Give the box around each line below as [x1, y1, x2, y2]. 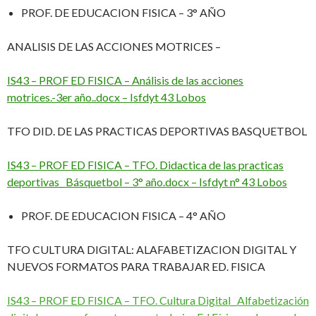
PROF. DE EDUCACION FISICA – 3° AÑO [21, 6, 226, 20]
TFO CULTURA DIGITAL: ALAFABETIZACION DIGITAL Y [7, 243, 296, 257]
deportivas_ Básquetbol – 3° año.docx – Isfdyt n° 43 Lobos [7, 175, 287, 189]
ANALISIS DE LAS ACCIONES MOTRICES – [7, 39, 221, 54]
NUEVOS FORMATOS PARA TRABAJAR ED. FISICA [7, 260, 267, 274]
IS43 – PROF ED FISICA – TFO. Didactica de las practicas [7, 158, 284, 172]
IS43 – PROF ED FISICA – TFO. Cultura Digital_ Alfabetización [7, 293, 309, 308]
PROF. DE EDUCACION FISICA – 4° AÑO [21, 209, 226, 223]
